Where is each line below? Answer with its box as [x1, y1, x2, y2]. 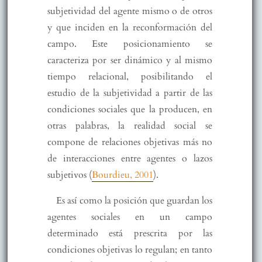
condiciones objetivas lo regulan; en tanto [47, 243, 213, 256]
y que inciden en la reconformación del [47, 20, 213, 34]
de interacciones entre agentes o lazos [47, 151, 213, 165]
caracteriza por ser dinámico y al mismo [47, 53, 213, 67]
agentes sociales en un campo [47, 210, 213, 223]
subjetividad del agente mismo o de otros [47, 4, 213, 18]
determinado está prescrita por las [47, 226, 213, 240]
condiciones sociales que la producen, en [47, 102, 213, 116]
